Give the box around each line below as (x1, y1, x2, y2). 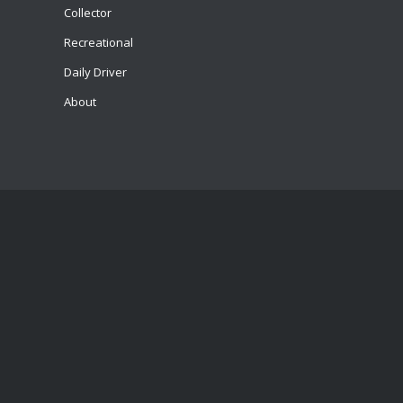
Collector (64, 4, 112, 22)
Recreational (64, 34, 134, 51)
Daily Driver (64, 64, 128, 81)
